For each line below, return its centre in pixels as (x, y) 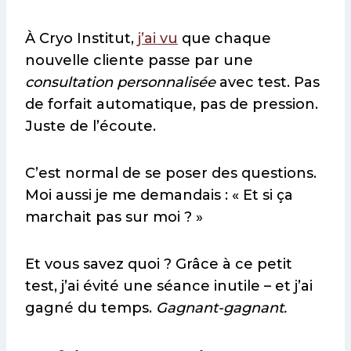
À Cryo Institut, (81, 38)
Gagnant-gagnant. (221, 308)
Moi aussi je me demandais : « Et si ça (159, 195)
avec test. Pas (268, 82)
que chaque (224, 38)
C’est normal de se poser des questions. (171, 173)
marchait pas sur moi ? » (114, 217)
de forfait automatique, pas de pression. (172, 104)
